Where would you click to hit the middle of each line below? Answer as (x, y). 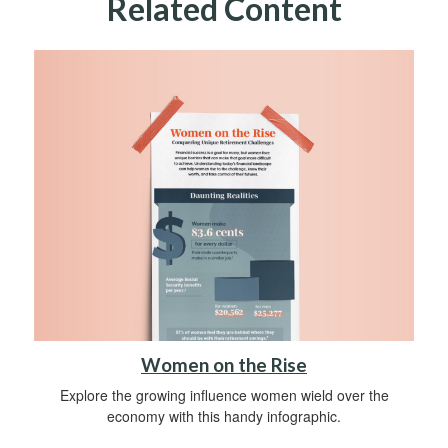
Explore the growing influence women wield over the (224, 395)
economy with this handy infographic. (224, 416)
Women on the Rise (224, 365)
